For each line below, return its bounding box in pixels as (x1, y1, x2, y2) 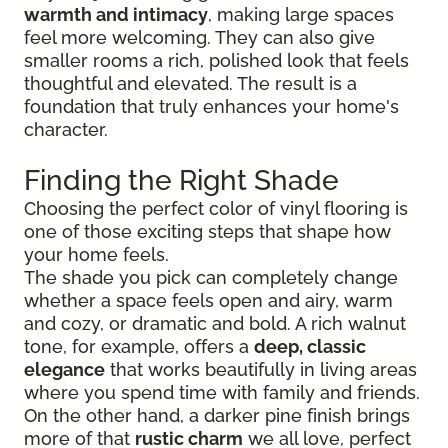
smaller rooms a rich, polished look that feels (24, 49, 409, 71)
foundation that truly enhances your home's (24, 95, 399, 117)
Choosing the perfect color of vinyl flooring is (24, 197, 408, 219)
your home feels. (24, 243, 169, 265)
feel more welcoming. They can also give (24, 26, 375, 48)
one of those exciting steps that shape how (24, 220, 391, 242)
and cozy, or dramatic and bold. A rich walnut (24, 312, 406, 334)
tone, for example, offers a (24, 335, 254, 357)
